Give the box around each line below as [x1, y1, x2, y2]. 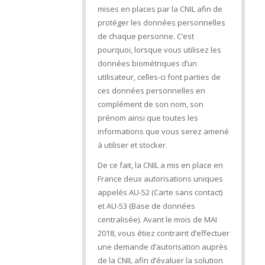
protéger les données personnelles [97, 17, 225, 28]
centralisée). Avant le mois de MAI [97, 214, 217, 225]
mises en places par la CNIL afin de [97, 4, 222, 15]
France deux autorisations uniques [97, 173, 223, 185]
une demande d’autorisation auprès [97, 241, 228, 253]
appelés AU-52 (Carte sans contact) [97, 187, 222, 198]
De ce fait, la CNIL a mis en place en [97, 160, 223, 171]
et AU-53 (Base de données [97, 201, 195, 212]
